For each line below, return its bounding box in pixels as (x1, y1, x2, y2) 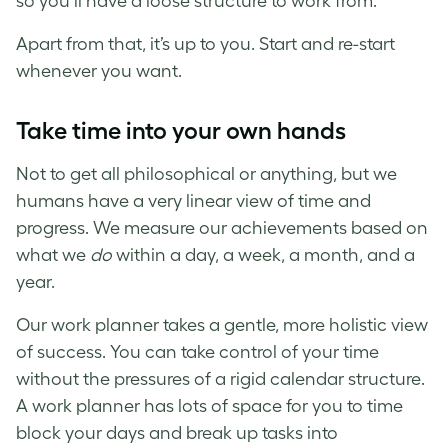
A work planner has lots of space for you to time (16, 395, 403, 416)
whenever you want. (16, 60, 186, 81)
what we (16, 244, 90, 265)
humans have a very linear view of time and (16, 190, 371, 211)
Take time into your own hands (16, 116, 351, 144)
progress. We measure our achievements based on (16, 217, 428, 238)
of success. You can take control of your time (16, 341, 379, 362)
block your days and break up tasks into (16, 422, 338, 443)
